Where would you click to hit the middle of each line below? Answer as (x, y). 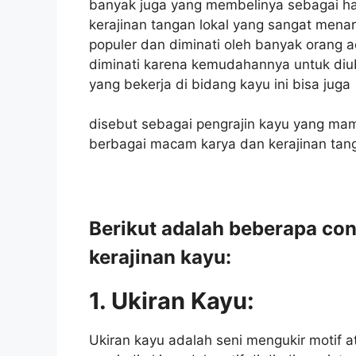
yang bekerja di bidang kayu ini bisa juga (220, 84)
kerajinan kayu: (160, 257)
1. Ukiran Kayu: (172, 301)
